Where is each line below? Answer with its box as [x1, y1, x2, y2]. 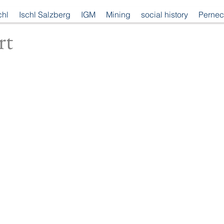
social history [141, 9, 188, 19]
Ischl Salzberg [19, 9, 70, 19]
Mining [106, 9, 130, 19]
